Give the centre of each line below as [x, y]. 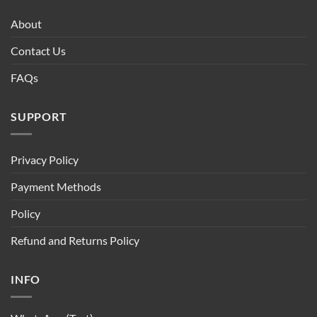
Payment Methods [56, 186]
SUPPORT [39, 117]
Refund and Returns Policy [75, 240]
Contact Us [38, 51]
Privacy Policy [45, 159]
